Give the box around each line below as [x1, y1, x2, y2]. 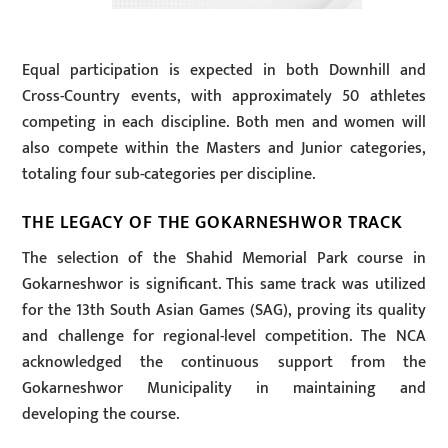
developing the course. [22, 400, 180, 428]
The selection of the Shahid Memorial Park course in [22, 244, 426, 272]
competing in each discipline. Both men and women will [22, 109, 426, 136]
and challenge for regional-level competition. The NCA [22, 322, 426, 350]
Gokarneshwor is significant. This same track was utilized [22, 270, 426, 298]
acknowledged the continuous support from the [22, 348, 426, 376]
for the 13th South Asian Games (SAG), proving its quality [22, 296, 426, 324]
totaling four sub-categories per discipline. [22, 161, 316, 188]
